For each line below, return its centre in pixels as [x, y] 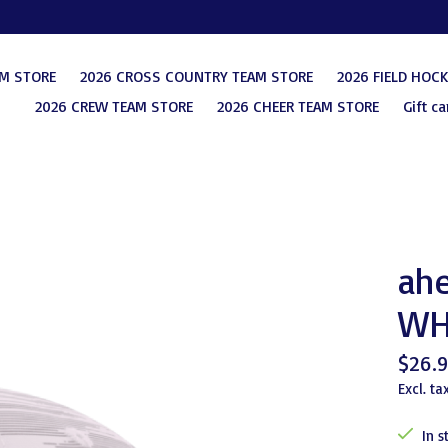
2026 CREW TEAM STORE [113, 106]
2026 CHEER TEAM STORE [297, 106]
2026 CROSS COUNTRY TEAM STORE [196, 76]
